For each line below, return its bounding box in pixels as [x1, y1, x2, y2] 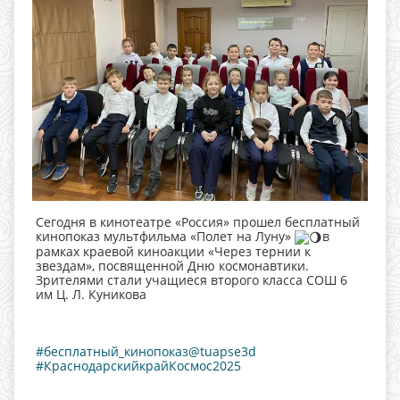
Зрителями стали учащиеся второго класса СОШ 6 [36, 271, 347, 289]
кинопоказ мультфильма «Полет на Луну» [36, 228, 295, 245]
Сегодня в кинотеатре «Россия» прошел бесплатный [36, 213, 360, 230]
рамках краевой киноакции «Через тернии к [36, 243, 311, 261]
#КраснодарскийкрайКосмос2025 [36, 357, 241, 375]
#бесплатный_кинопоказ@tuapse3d [36, 343, 256, 361]
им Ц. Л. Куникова [36, 286, 146, 304]
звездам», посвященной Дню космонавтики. [36, 257, 309, 275]
